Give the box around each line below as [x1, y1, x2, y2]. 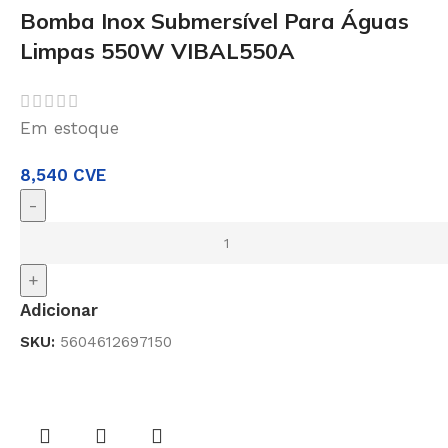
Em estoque [20, 117, 119, 138]
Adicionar [20, 299, 98, 320]
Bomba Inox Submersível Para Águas [20, 7, 409, 36]
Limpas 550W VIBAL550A [20, 37, 295, 66]
